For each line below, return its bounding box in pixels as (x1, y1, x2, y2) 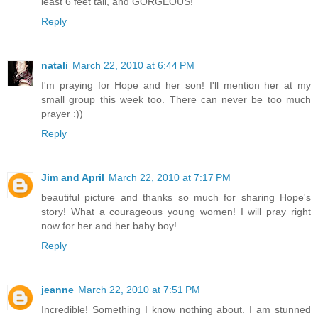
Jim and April (41, 171, 104, 183)
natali (41, 59, 68, 71)
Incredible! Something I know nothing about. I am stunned (41, 303, 311, 315)
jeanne (41, 283, 74, 295)
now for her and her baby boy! (41, 219, 177, 231)
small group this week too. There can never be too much (41, 93, 311, 105)
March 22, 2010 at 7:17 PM (109, 171, 231, 183)
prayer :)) (41, 107, 83, 119)
